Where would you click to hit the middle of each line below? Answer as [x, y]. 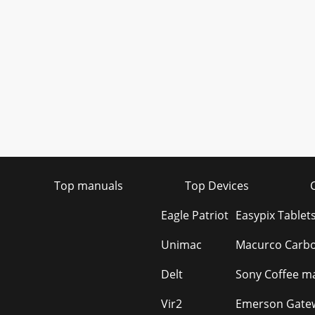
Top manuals [89, 186]
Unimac [181, 245]
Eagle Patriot [195, 215]
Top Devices [217, 186]
